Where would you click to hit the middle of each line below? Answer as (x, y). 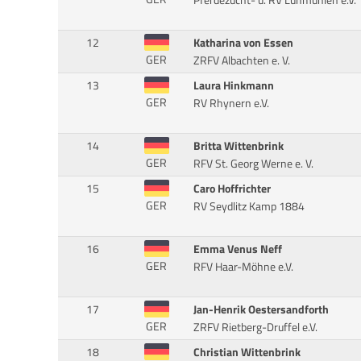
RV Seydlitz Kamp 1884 (249, 207)
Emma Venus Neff (237, 249)
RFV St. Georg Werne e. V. (253, 164)
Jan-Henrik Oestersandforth (261, 310)
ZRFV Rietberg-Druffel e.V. (255, 328)
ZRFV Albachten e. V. (241, 61)
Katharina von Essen (243, 43)
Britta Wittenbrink (238, 146)
